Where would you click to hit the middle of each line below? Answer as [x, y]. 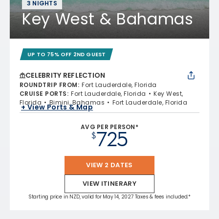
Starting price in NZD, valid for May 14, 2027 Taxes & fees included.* [109, 197]
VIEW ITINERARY [109, 183]
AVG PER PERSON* [109, 127]
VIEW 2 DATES [109, 165]
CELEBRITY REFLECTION [66, 75]
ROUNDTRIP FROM [49, 85]
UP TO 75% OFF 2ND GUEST [67, 54]
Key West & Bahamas [108, 19]
